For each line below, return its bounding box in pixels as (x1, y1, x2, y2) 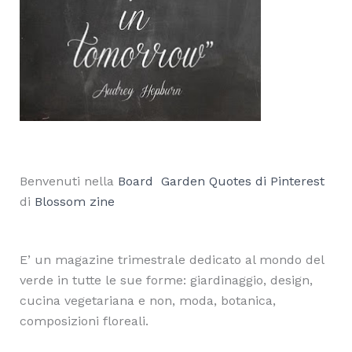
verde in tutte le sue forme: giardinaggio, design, (19, 273, 313, 288)
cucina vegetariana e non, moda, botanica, (19, 293, 276, 309)
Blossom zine (34, 194, 115, 210)
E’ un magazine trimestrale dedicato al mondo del (19, 252, 324, 268)
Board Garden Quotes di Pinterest (117, 174, 324, 189)
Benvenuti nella (19, 174, 118, 189)
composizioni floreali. (19, 313, 148, 329)
